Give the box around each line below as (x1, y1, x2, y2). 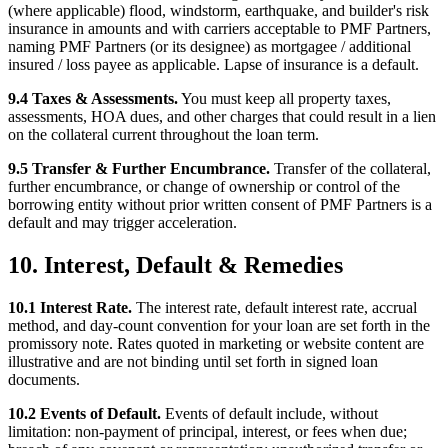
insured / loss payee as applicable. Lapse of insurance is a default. (8, 56, 419, 74)
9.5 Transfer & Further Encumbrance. (8, 160, 270, 178)
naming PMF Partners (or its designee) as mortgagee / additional (8, 38, 411, 56)
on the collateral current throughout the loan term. (8, 126, 319, 144)
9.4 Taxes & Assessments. (8, 90, 178, 108)
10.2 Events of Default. (8, 405, 161, 422)
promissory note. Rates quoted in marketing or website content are (8, 335, 424, 352)
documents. (8, 371, 80, 388)
